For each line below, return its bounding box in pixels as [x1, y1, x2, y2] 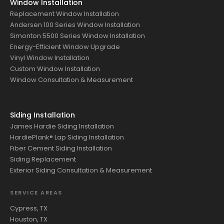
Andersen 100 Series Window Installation [10, 19, 140, 29]
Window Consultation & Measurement [10, 74, 133, 84]
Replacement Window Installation [10, 8, 119, 18]
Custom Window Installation [10, 63, 100, 73]
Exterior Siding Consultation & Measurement [10, 165, 152, 175]
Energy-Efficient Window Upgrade [10, 41, 120, 51]
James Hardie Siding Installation [10, 121, 114, 131]
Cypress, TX [10, 203, 47, 213]
